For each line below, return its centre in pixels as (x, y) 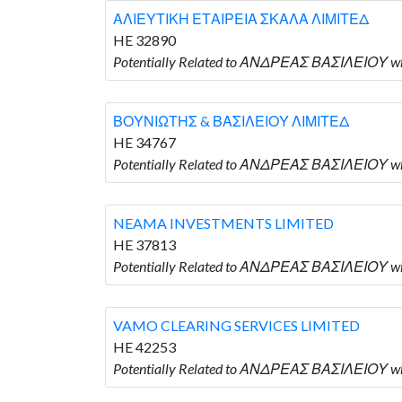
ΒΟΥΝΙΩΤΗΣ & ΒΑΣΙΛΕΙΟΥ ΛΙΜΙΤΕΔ (231, 120)
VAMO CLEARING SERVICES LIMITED (236, 325)
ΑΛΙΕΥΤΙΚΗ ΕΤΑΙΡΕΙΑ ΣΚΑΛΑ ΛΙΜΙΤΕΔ (241, 18)
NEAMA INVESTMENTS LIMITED (223, 223)
